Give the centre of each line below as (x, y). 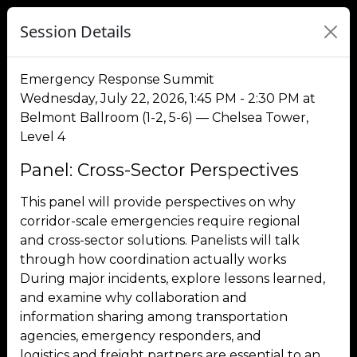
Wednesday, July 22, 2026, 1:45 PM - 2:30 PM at (168, 98)
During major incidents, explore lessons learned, (173, 279)
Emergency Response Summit (117, 79)
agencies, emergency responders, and (142, 336)
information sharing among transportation (154, 317)
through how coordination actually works (155, 259)
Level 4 (43, 137)
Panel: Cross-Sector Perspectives (159, 170)
